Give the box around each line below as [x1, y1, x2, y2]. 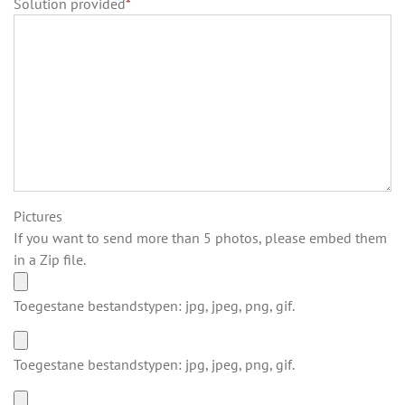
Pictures [13, 207, 62, 226]
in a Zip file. [13, 250, 86, 269]
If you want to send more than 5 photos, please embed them [13, 229, 387, 248]
